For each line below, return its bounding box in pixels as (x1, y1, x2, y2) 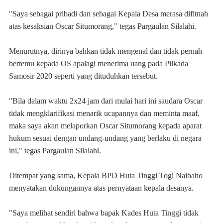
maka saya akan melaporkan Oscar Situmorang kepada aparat (9, 121, 202, 130)
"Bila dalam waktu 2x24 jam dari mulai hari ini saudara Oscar (9, 97, 203, 105)
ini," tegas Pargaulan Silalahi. (9, 146, 101, 155)
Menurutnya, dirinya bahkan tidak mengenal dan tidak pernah (9, 47, 202, 55)
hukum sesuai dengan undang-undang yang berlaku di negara (9, 134, 202, 142)
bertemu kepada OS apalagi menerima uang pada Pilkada (9, 59, 188, 68)
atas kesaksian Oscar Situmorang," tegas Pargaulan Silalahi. (9, 22, 196, 30)
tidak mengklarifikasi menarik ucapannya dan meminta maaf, (9, 109, 200, 117)
